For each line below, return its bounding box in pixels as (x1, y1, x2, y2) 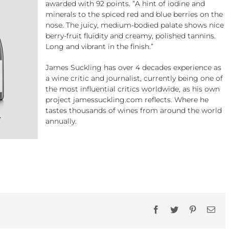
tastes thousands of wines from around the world (45, 106, 222, 115)
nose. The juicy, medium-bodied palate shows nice (45, 20, 224, 30)
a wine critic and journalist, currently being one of (45, 74, 223, 83)
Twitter (178, 205, 201, 213)
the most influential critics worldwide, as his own (45, 84, 220, 94)
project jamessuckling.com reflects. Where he (45, 95, 209, 104)
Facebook (159, 205, 191, 213)
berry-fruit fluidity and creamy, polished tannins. (45, 31, 216, 40)
